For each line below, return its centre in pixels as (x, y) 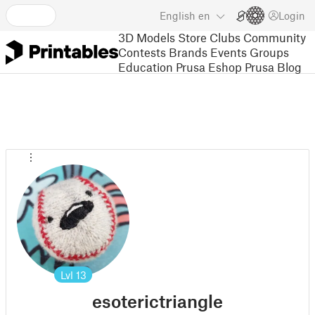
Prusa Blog (273, 66)
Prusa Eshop (209, 66)
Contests (142, 52)
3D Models (147, 37)
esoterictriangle (157, 301)
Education (146, 66)
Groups (269, 52)
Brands (188, 52)
